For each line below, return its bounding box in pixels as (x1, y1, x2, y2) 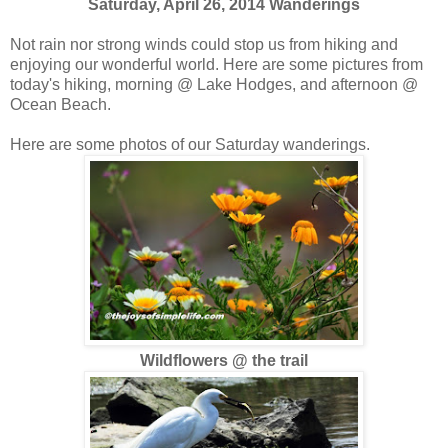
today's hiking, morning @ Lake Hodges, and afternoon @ (10, 75, 418, 93)
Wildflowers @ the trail (140, 351, 308, 369)
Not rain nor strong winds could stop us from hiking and (10, 35, 398, 53)
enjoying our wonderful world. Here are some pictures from (10, 55, 423, 73)
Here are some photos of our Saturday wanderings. (10, 135, 370, 153)
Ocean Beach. (10, 95, 111, 113)
